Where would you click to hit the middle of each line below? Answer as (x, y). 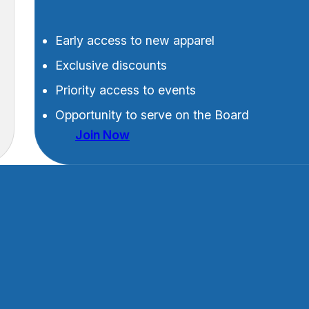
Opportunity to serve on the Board (152, 115)
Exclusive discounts (111, 66)
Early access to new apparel (134, 41)
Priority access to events (125, 90)
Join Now (102, 135)
